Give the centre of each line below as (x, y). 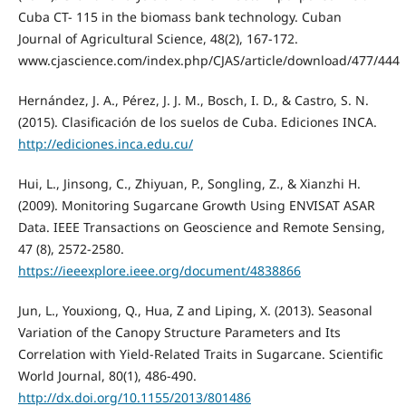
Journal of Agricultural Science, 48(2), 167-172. (158, 38)
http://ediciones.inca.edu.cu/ (105, 143)
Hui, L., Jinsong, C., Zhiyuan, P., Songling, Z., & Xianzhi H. (189, 183)
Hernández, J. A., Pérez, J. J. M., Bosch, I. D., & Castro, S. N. (193, 100)
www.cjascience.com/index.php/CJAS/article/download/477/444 (208, 60)
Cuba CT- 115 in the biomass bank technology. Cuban (179, 16)
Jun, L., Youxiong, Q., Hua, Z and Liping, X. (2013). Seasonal (195, 310)
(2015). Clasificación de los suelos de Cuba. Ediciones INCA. (197, 121)
